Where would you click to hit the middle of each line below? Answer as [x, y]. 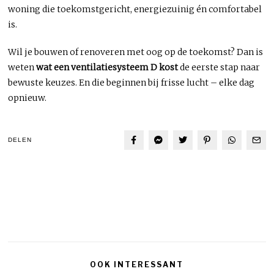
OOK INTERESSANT [137, 264]
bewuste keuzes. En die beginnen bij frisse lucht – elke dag [131, 82]
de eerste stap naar [219, 67]
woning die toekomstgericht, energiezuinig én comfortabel [135, 9]
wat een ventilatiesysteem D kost [107, 67]
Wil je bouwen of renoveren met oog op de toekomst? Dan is [136, 52]
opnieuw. [28, 98]
